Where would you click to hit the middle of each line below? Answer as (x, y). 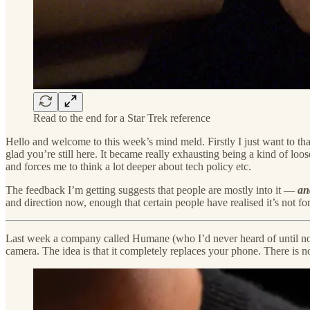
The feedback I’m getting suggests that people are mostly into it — (152, 190)
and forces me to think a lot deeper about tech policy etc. (128, 166)
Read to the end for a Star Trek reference (122, 118)
